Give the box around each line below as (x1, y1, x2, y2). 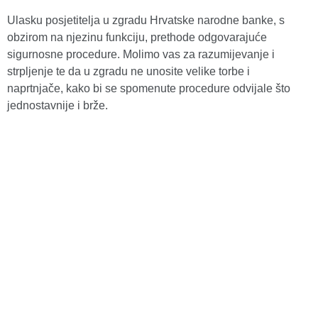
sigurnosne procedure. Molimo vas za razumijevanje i (7, 48, 275, 61)
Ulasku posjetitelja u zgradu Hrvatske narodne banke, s (7, 14, 285, 27)
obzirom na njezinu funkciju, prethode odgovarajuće (7, 31, 267, 44)
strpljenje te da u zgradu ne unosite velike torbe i (7, 65, 250, 78)
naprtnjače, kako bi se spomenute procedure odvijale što (7, 82, 290, 95)
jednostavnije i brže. (7, 99, 108, 112)
